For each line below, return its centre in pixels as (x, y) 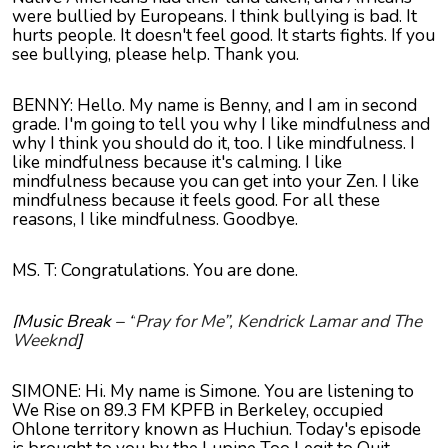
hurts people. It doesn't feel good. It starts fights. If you (223, 35)
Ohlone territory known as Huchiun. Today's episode (216, 429)
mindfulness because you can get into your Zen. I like (215, 181)
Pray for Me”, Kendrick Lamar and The (278, 321)
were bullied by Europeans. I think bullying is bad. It (214, 16)
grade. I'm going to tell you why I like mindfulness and (221, 124)
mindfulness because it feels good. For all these (196, 200)
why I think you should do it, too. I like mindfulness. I (213, 143)
